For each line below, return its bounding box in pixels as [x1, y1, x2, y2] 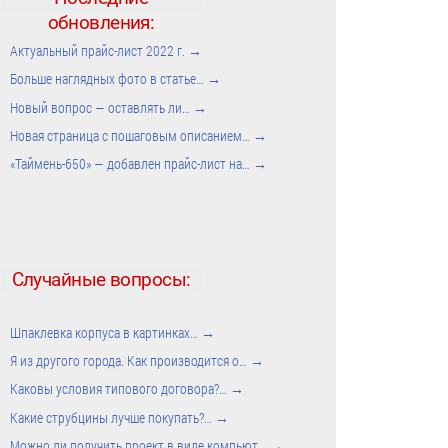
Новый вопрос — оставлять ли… [10, 97, 194, 117]
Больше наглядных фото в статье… [10, 69, 208, 89]
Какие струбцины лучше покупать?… [10, 407, 216, 427]
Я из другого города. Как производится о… [10, 351, 251, 371]
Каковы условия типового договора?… [10, 379, 231, 399]
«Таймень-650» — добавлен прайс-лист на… [10, 153, 254, 173]
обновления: [47, 11, 155, 35]
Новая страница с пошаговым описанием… [10, 125, 254, 145]
